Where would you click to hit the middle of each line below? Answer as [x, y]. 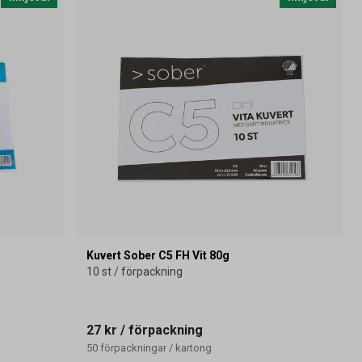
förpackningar [134, 347]
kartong [194, 347]
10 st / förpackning [135, 271]
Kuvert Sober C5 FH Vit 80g [158, 255]
